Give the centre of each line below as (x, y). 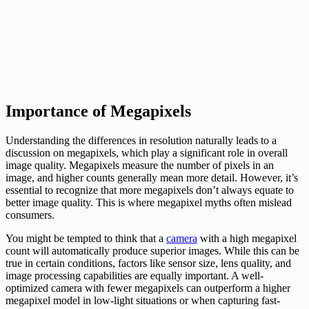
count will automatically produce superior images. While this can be (152, 250)
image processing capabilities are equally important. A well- (134, 275)
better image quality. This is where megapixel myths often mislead (149, 202)
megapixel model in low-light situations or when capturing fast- (143, 300)
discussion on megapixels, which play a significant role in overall (147, 152)
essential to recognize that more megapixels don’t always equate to (150, 190)
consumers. (30, 215)
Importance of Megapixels (98, 111)
